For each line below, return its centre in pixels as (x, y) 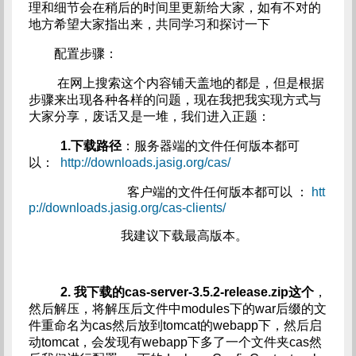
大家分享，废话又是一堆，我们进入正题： (149, 116)
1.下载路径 (91, 146)
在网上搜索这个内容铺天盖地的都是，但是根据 (176, 83)
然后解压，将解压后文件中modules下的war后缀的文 (177, 309)
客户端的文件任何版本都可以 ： (170, 192)
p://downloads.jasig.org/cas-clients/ (127, 208)
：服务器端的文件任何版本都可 (210, 146)
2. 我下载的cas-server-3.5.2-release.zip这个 (185, 292)
